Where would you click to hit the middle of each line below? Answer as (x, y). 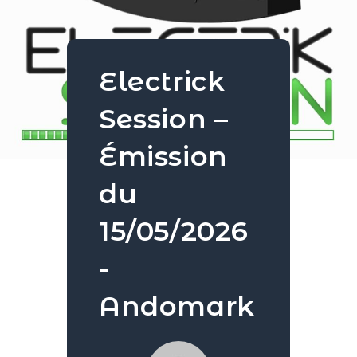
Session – (164, 119)
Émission (163, 157)
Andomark (177, 306)
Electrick (162, 82)
